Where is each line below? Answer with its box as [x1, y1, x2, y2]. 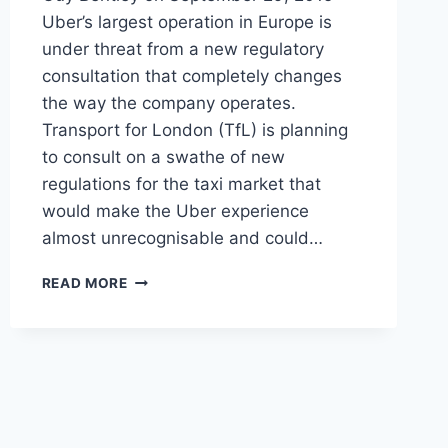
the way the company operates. [41, 93, 296, 114]
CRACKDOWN [126, 291, 226, 308]
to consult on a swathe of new [41, 147, 285, 168]
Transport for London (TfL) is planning [41, 120, 348, 141]
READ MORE [41, 275, 128, 292]
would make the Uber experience [41, 201, 309, 222]
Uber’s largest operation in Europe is [41, 12, 332, 33]
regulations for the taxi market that [41, 174, 321, 195]
